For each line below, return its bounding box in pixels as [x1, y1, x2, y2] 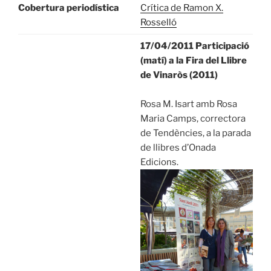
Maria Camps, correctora [140, 113, 246, 125]
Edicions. [140, 157, 178, 168]
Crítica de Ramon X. [140, 2, 223, 14]
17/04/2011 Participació [140, 41, 249, 52]
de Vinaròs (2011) [140, 70, 218, 81]
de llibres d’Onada [140, 142, 216, 154]
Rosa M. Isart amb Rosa [140, 99, 237, 110]
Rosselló [140, 17, 177, 28]
